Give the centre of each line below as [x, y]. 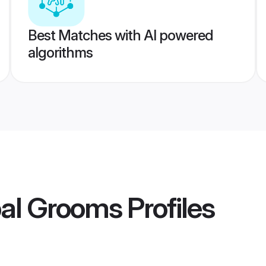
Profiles [168, 208]
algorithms [60, 53]
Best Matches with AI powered [120, 35]
